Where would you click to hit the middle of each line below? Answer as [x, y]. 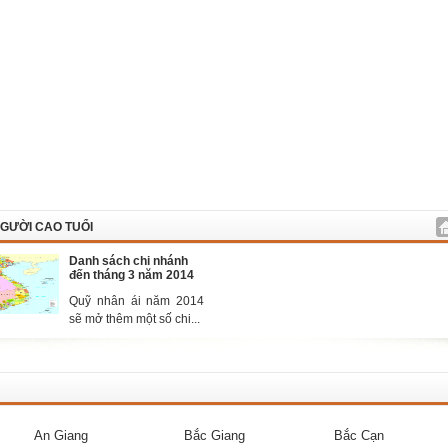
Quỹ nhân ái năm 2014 [136, 301]
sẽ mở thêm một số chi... [134, 319]
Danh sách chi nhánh [128, 261]
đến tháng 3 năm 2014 [131, 275]
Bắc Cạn [359, 435]
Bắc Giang [214, 435]
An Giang [61, 435]
